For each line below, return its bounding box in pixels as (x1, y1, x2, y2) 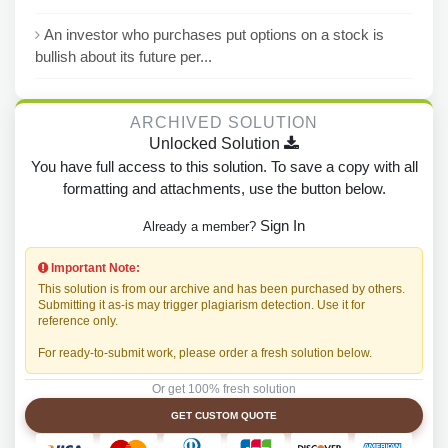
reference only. (38, 314, 118, 328)
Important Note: (48, 261, 140, 275)
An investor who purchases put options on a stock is (44, 26, 384, 43)
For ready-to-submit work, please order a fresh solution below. (38, 346, 372, 360)
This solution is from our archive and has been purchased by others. (38, 282, 405, 296)
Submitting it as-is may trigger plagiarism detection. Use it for (38, 298, 365, 312)
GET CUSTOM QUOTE (171, 410, 277, 421)
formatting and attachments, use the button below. (62, 180, 386, 197)
